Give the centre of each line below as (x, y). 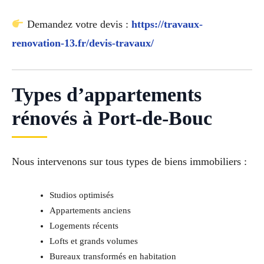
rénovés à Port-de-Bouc (112, 118)
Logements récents (84, 226)
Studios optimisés (81, 195)
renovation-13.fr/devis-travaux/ (83, 43)
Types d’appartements (107, 94)
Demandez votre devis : (77, 24)
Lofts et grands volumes (93, 241)
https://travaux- (167, 24)
